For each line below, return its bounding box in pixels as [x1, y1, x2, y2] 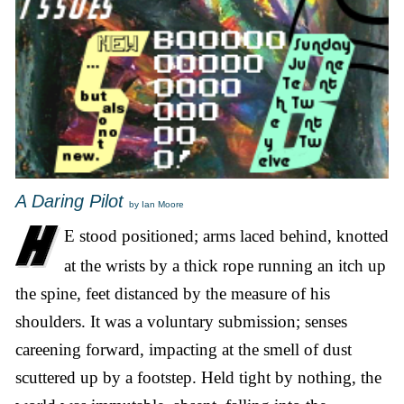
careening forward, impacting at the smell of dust [15, 339, 352, 359]
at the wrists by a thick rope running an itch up [64, 255, 386, 275]
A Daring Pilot [15, 191, 124, 212]
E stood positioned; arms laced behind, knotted [64, 225, 389, 245]
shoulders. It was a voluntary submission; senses [15, 311, 347, 331]
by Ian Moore [129, 199, 184, 210]
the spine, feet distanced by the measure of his [15, 283, 330, 303]
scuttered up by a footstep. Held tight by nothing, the [15, 367, 381, 387]
